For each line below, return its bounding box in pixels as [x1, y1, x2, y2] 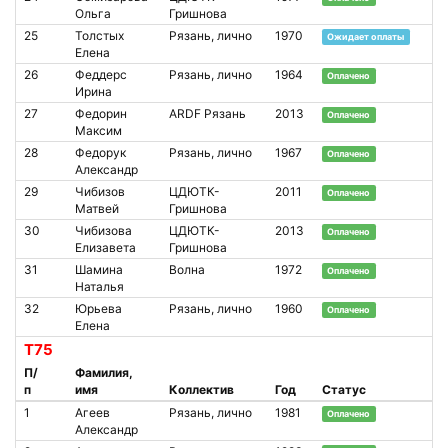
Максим [75, 122, 122, 138]
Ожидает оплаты [327, 30, 405, 42]
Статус [322, 381, 366, 397]
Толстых [75, 27, 124, 43]
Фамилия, [75, 364, 133, 380]
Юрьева [75, 300, 122, 316]
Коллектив [169, 381, 234, 397]
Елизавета [75, 239, 136, 255]
